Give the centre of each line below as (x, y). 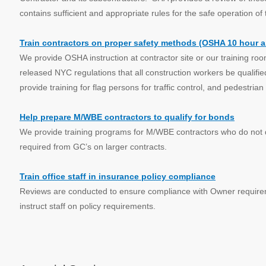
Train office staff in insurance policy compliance (118, 176)
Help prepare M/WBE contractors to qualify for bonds (127, 117)
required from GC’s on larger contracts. (93, 147)
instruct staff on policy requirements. (88, 206)
